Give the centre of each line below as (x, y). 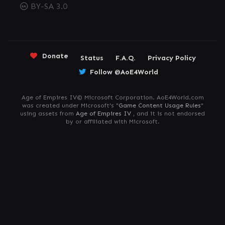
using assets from (48, 114)
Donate (55, 56)
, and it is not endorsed (168, 114)
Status (92, 58)
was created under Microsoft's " (70, 105)
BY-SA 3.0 (48, 6)
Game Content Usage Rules (159, 105)
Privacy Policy (172, 58)
